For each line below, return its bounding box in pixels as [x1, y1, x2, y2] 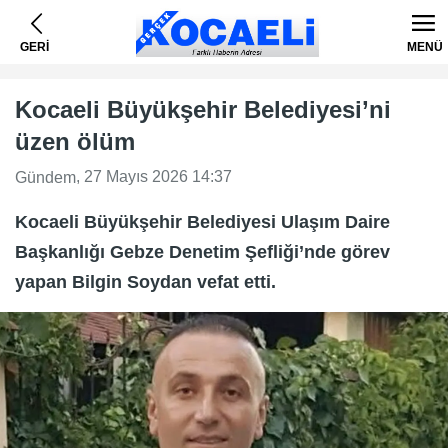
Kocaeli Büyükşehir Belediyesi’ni [15, 96, 391, 123]
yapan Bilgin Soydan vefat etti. [15, 271, 276, 292]
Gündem [15, 168, 76, 186]
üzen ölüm [15, 128, 135, 155]
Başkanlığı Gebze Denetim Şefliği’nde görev [15, 241, 390, 262]
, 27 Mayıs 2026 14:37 [76, 168, 232, 185]
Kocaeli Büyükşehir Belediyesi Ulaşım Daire [15, 211, 390, 232]
